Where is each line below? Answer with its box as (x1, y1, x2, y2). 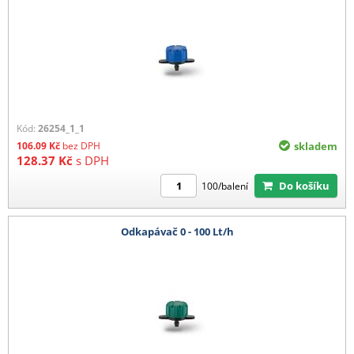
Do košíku (287, 179, 330, 194)
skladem (294, 139, 337, 154)
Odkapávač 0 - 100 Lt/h (120, 224, 234, 239)
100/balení (201, 179, 248, 193)
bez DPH (62, 139, 100, 153)
